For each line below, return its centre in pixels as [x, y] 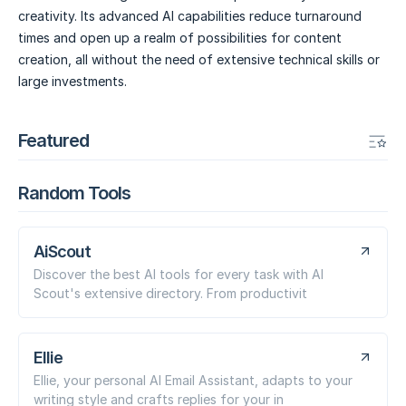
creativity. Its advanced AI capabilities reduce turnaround [190, 16]
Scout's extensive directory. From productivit [170, 293]
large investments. [72, 82]
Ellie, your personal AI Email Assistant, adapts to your [193, 380]
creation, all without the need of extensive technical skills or [199, 60]
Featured [53, 140]
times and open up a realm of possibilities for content [180, 38]
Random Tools [74, 193]
